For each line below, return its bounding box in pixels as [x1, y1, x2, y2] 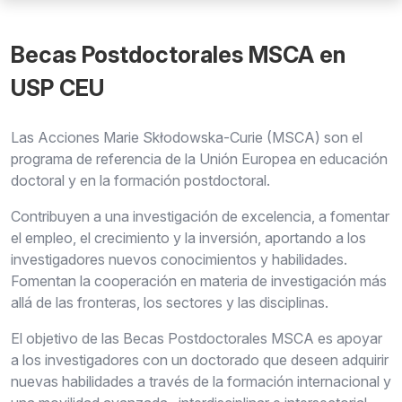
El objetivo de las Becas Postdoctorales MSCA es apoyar [11, 329, 382, 347]
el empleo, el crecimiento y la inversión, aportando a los [11, 229, 366, 247]
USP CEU [11, 74, 104, 101]
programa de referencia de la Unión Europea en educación [11, 150, 388, 168]
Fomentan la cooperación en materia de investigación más [11, 272, 387, 290]
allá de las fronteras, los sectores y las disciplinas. [11, 293, 328, 311]
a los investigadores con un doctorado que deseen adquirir [11, 351, 389, 369]
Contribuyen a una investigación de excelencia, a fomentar [11, 207, 389, 225]
